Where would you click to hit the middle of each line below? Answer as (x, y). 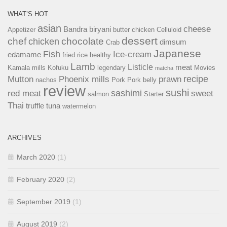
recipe (196, 79)
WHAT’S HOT (28, 14)
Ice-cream (132, 54)
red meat (24, 93)
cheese (197, 29)
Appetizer (22, 29)
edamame (24, 54)
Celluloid (169, 29)
